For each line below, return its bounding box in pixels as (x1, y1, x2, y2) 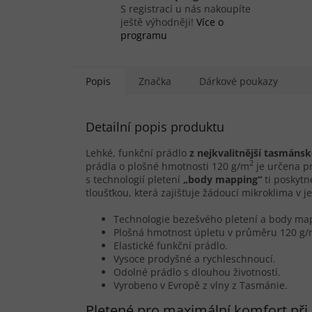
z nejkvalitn (189, 146, 245, 159)
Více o (196, 15, 224, 29)
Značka (139, 74, 171, 88)
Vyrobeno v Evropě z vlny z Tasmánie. (114, 278, 288, 292)
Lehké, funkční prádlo (86, 146, 189, 159)
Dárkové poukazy (199, 74, 278, 88)
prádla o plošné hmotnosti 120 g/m (86, 159, 249, 173)
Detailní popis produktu (86, 118, 224, 135)
